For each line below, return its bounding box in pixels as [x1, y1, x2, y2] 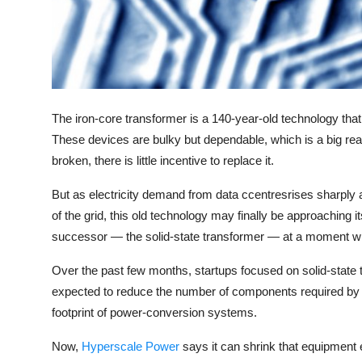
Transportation [12, 78, 103, 95]
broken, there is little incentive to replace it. [52, 154, 274, 168]
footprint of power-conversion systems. [52, 305, 257, 320]
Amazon [12, 38, 62, 55]
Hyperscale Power [82, 339, 179, 354]
